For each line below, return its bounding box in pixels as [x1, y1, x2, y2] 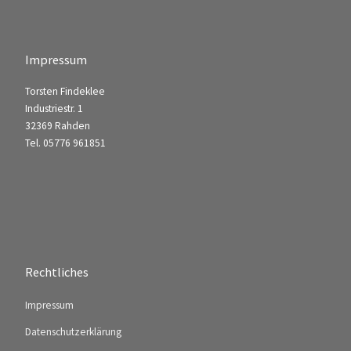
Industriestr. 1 [24, 102, 83, 116]
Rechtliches [24, 263, 89, 280]
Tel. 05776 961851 [24, 136, 106, 150]
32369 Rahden [24, 119, 90, 133]
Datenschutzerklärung [24, 324, 121, 338]
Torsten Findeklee [24, 85, 105, 99]
